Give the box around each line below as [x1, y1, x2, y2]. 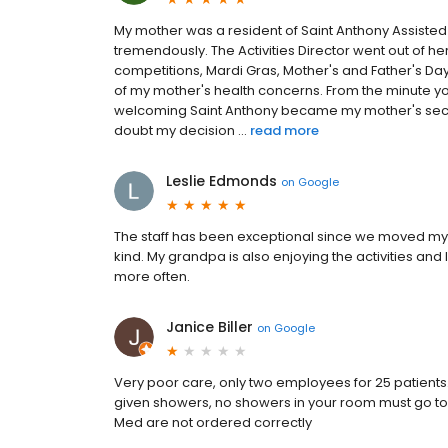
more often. [114, 267, 190, 287]
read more [250, 121, 319, 141]
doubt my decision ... [114, 121, 247, 141]
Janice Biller [166, 317, 253, 338]
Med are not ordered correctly [114, 413, 312, 433]
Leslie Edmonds [166, 171, 277, 192]
